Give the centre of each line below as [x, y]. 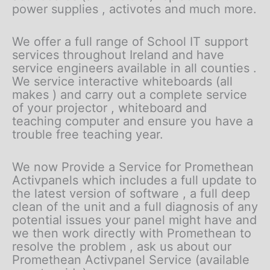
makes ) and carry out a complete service [130, 94]
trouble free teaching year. [88, 134]
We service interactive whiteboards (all [122, 81]
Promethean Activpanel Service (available [131, 259]
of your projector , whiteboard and [109, 108]
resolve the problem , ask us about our [122, 246]
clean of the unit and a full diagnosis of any [135, 206]
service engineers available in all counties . [134, 68]
